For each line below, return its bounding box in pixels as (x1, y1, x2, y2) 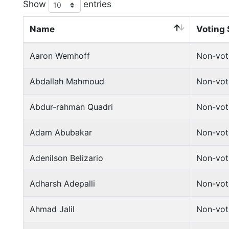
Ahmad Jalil (30, 204, 75, 214)
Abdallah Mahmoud (30, 76, 104, 86)
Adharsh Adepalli (30, 178, 95, 189)
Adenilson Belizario (30, 153, 103, 163)
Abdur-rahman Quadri (30, 102, 113, 112)
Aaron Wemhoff (30, 51, 90, 61)
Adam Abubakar (30, 127, 92, 138)
